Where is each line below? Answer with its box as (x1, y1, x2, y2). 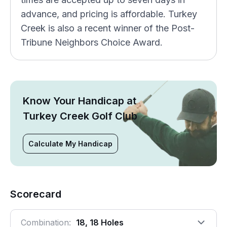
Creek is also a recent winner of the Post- (21, 23, 195, 33)
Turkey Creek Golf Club (23, 110, 137, 122)
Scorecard (10, 188, 61, 200)
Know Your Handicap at (23, 95, 136, 107)
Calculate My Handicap (28, 139, 112, 148)
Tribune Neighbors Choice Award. (21, 37, 163, 48)
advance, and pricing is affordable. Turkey (21, 9, 197, 19)
